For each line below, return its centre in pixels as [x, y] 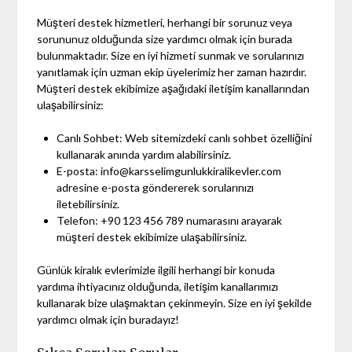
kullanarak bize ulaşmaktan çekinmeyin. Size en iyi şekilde [175, 302]
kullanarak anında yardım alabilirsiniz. [144, 154]
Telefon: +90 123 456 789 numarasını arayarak [170, 220]
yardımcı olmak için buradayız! [108, 319]
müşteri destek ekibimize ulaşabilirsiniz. [152, 236]
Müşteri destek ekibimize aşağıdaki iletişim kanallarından [174, 88]
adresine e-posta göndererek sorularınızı [156, 187]
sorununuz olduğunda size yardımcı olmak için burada [165, 38]
